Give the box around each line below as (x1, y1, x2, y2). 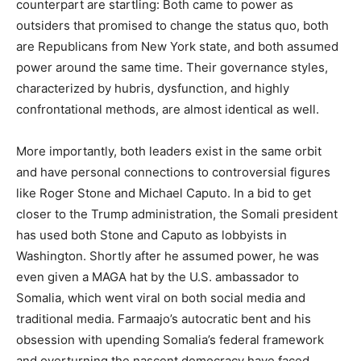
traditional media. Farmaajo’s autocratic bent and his (16, 311, 311, 326)
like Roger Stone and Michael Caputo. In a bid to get (16, 185, 311, 201)
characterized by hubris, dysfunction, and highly (16, 81, 289, 96)
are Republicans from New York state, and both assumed (16, 39, 338, 54)
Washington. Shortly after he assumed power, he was (16, 248, 319, 263)
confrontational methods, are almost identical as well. (16, 102, 319, 117)
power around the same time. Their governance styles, (16, 60, 328, 75)
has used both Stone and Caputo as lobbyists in (16, 227, 287, 243)
